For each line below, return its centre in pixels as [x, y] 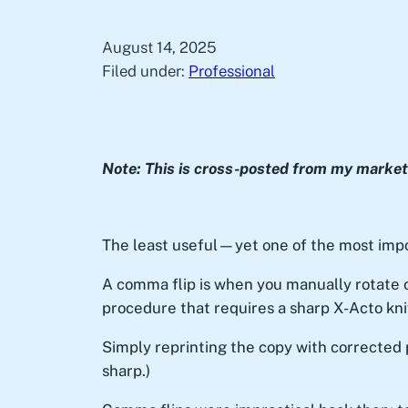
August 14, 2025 [159, 47]
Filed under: [145, 71]
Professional [232, 71]
